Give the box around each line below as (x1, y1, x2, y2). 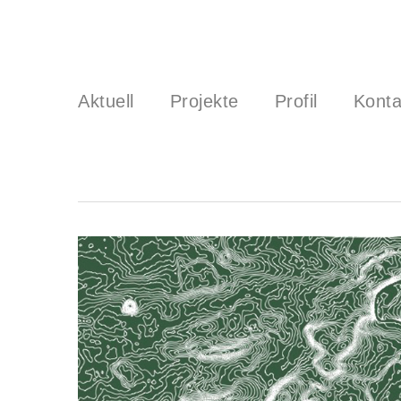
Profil (274, 90, 318, 111)
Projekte (169, 90, 239, 111)
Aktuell (78, 90, 134, 111)
